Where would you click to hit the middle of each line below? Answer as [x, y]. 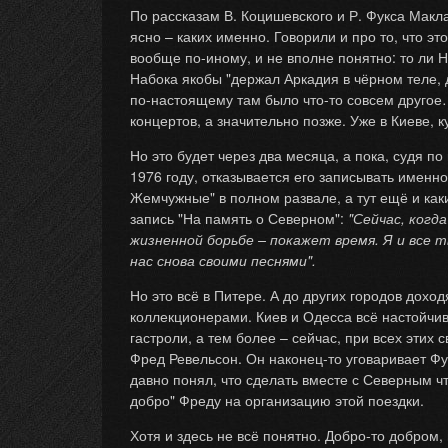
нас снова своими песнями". [223, 260]
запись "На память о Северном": [239, 218]
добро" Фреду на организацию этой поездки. [277, 400]
